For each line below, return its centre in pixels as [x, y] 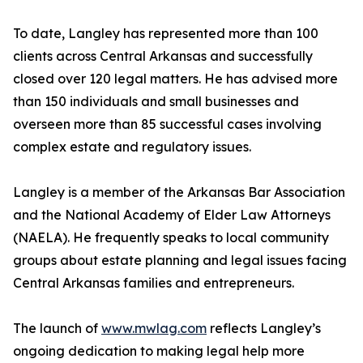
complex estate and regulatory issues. [132, 147]
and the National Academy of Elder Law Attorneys [172, 215]
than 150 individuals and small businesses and [156, 102]
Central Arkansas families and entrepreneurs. [154, 283]
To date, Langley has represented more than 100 [166, 34]
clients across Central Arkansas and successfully [163, 56]
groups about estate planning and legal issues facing [180, 261]
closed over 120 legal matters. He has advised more [175, 79]
